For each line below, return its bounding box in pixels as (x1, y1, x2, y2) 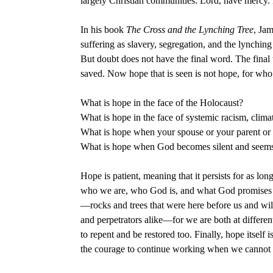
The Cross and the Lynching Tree (126, 24, 253, 35)
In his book (80, 24, 126, 35)
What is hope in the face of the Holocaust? (80, 97, 243, 108)
